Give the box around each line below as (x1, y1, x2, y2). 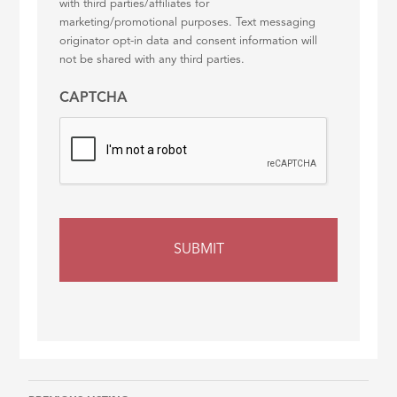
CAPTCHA (59, 91, 128, 106)
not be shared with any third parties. (59, 54, 245, 66)
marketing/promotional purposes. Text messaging (59, 17, 316, 29)
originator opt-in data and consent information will (59, 35, 318, 48)
